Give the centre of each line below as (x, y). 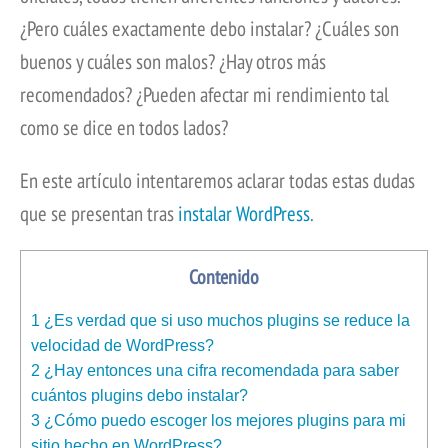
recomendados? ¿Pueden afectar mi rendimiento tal (204, 95)
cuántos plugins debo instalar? (139, 396)
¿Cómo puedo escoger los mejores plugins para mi (223, 421)
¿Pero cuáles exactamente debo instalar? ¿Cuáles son (209, 29)
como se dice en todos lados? (124, 128)
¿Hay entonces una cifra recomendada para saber (219, 371)
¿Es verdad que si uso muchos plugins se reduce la (225, 321)
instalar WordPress (244, 214)
